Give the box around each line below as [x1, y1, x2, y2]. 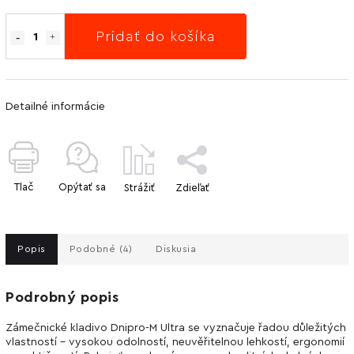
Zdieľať [175, 182, 209, 193]
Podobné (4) [69, 243, 132, 254]
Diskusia [156, 243, 196, 254]
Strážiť [123, 182, 155, 193]
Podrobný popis [6, 289, 119, 304]
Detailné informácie [6, 100, 105, 112]
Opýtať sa [58, 181, 106, 192]
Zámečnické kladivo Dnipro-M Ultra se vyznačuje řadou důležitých [6, 322, 346, 333]
